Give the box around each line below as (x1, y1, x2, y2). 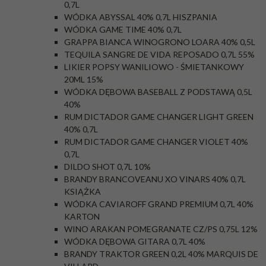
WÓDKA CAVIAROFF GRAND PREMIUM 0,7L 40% (64, 199, 254, 209)
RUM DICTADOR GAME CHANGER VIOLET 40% (64, 137, 248, 147)
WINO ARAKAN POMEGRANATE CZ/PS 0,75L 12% (64, 224, 258, 234)
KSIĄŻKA (64, 186, 101, 197)
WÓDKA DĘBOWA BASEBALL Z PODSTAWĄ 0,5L (64, 87, 252, 97)
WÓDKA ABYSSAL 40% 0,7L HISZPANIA (64, 12, 217, 22)
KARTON (64, 211, 100, 221)
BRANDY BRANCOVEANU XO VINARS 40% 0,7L (64, 174, 246, 184)
